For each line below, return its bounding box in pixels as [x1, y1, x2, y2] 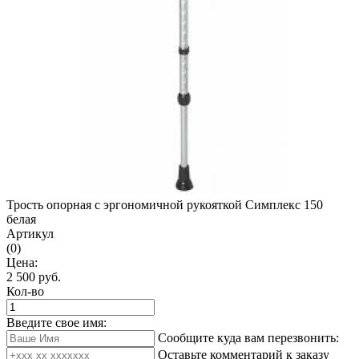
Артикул [6, 227, 54, 240]
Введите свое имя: [6, 316, 107, 329]
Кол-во [6, 284, 44, 298]
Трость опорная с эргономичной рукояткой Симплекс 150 [6, 198, 323, 212]
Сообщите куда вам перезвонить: [158, 331, 339, 345]
